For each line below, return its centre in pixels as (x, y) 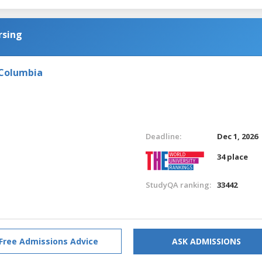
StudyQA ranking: (178, 185)
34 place (233, 156)
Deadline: (163, 136)
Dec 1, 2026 (238, 136)
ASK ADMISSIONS (206, 241)
